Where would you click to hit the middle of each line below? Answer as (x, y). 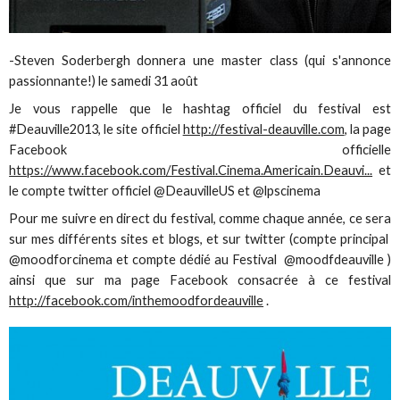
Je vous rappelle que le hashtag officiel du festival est (200, 108)
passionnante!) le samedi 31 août (104, 80)
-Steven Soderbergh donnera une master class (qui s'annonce (200, 60)
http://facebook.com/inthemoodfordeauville (137, 300)
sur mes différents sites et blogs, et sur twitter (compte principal (200, 238)
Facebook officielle (200, 149)
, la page (367, 129)
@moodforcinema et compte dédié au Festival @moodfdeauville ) (200, 259)
